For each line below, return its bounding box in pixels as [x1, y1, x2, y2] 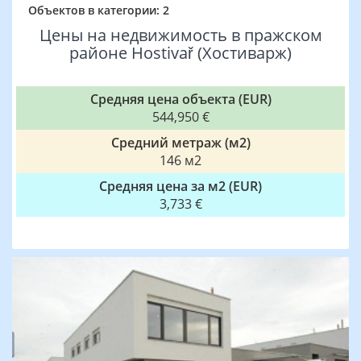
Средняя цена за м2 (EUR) [99, 177, 262, 195]
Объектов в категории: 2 [28, 2, 169, 18]
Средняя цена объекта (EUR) [89, 90, 272, 108]
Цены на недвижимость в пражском [39, 24, 322, 46]
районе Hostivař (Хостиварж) [69, 42, 292, 64]
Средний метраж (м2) [110, 134, 251, 151]
